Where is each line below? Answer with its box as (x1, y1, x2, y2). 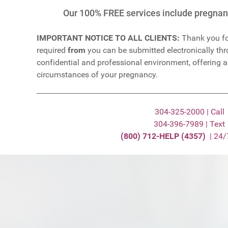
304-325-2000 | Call (154, 107, 224, 117)
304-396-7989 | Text (154, 119, 225, 129)
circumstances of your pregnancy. (37, 70, 158, 79)
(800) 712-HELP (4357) (120, 131, 210, 141)
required (37, 45, 68, 55)
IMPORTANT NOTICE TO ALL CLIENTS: (37, 33, 180, 43)
